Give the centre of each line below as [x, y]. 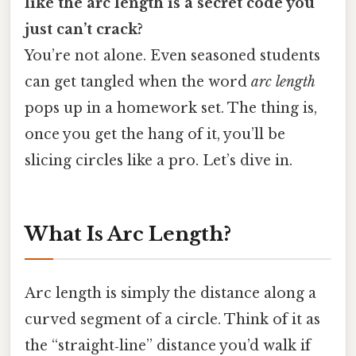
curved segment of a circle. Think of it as [172, 319]
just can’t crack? [84, 29]
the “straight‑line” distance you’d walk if [168, 345]
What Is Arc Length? [128, 234]
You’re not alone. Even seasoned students [172, 55]
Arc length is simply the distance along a [170, 293]
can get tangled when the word [138, 81]
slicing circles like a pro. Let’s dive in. [159, 160]
